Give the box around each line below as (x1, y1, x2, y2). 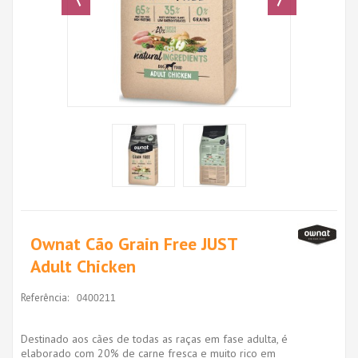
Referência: (21, 290, 69, 304)
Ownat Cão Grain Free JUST (30, 232, 238, 255)
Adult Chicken (30, 254, 136, 277)
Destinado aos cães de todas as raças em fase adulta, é (21, 331, 288, 346)
